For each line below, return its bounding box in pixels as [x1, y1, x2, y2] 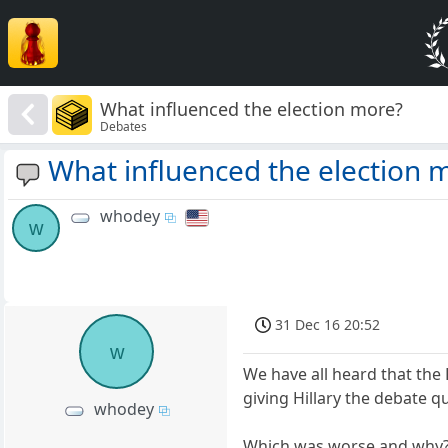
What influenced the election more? [100, 96, 404, 121]
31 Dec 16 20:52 [275, 315, 381, 335]
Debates [100, 117, 148, 135]
